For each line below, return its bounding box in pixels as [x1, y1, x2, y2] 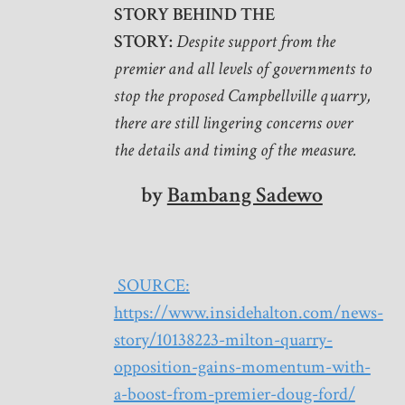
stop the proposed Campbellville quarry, [113, 84, 371, 108]
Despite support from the [175, 30, 335, 54]
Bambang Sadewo [166, 181, 323, 210]
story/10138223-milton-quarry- [113, 328, 333, 353]
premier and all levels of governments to [113, 57, 372, 81]
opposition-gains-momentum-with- [113, 355, 371, 380]
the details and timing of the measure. [113, 138, 357, 163]
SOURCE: [113, 274, 190, 298]
